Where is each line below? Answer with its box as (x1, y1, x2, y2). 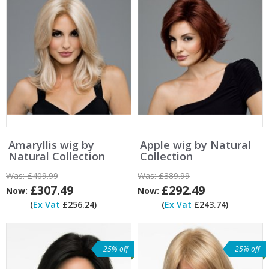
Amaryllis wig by (8, 138, 94, 153)
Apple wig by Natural (140, 138, 251, 153)
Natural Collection (8, 149, 105, 164)
